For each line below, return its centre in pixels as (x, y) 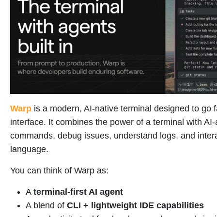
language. (29, 149)
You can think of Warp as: (59, 171)
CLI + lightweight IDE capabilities (135, 206)
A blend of (46, 206)
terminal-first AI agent (78, 192)
